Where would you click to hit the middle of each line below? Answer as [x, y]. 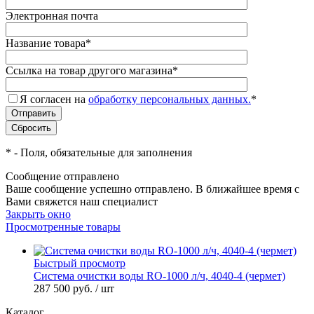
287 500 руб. [64, 289]
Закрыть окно [38, 214]
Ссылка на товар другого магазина [89, 71]
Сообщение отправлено [62, 177]
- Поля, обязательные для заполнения [102, 153]
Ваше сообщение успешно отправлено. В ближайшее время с [152, 189]
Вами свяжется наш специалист [82, 202]
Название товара [46, 43]
